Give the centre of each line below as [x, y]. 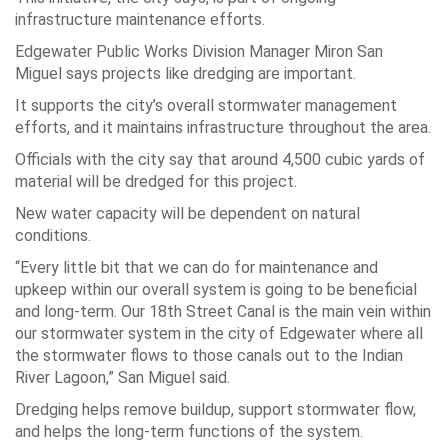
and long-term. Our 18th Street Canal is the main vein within [223, 311]
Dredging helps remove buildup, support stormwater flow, [215, 409]
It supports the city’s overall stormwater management [206, 105]
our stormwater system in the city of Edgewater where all [219, 333]
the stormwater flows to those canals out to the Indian [209, 355]
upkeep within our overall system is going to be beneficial [216, 289]
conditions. [53, 235]
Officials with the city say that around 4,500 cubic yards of [220, 159]
